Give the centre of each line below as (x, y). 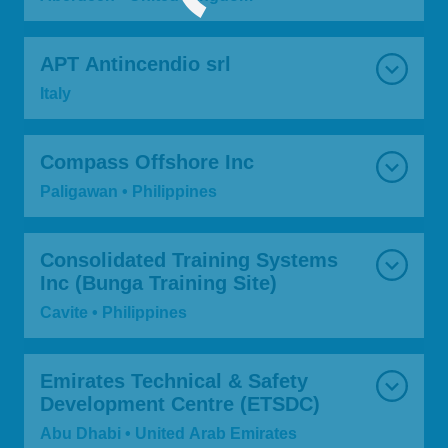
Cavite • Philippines (144, 312)
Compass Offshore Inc (147, 162)
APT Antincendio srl (135, 64)
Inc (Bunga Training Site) (158, 283)
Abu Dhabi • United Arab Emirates (216, 433)
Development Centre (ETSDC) (180, 404)
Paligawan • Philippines (174, 191)
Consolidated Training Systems (189, 260)
